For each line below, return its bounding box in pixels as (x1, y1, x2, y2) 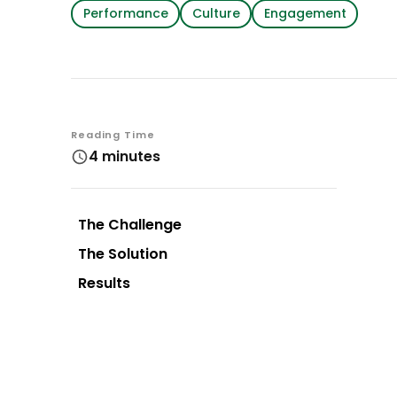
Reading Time (71, 127, 155, 142)
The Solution (78, 243, 167, 264)
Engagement (263, 4, 346, 22)
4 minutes (89, 145, 160, 167)
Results (78, 272, 130, 293)
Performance (82, 4, 168, 22)
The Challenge (78, 214, 182, 235)
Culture (191, 4, 240, 22)
